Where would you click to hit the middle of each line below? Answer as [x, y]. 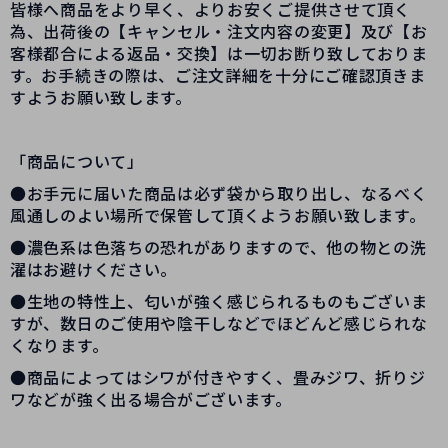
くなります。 [59, 345]
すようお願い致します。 [101, 97]
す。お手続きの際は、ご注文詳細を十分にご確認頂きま [218, 75]
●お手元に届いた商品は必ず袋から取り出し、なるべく [219, 193]
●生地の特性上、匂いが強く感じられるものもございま [219, 301]
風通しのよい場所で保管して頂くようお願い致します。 [218, 215]
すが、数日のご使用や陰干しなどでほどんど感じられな [219, 323]
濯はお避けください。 [93, 269]
